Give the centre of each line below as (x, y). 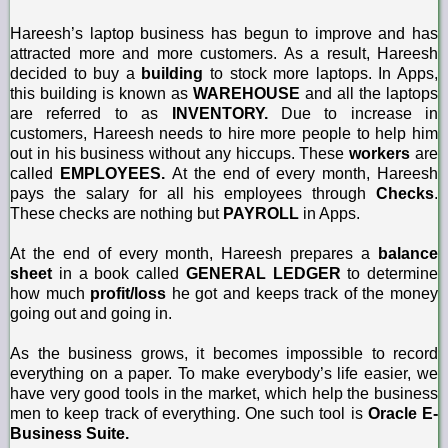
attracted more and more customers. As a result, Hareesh (224, 53)
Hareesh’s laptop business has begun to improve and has (224, 33)
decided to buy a (76, 73)
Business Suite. (69, 433)
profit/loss (128, 293)
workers (380, 153)
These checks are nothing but (116, 213)
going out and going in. (91, 313)
